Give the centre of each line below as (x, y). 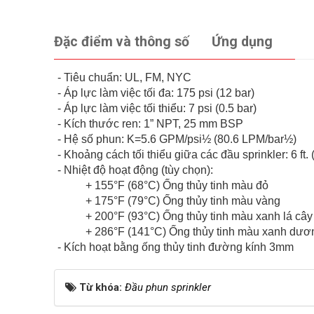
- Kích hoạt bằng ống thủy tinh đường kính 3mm (176, 247)
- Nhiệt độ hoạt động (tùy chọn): (135, 170)
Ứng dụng (242, 42)
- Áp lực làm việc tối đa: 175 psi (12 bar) (156, 93)
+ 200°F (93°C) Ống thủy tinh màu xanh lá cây (199, 217)
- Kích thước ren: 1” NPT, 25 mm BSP (150, 124)
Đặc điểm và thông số (122, 42)
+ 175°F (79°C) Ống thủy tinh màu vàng (183, 201)
